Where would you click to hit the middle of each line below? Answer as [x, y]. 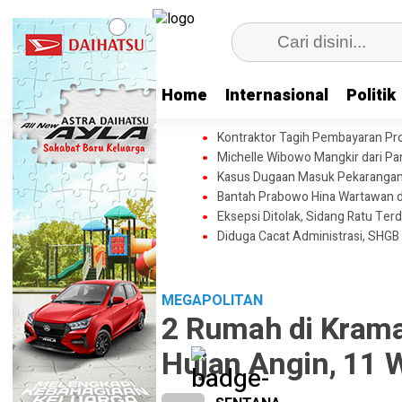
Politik [371, 96]
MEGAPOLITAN [212, 301]
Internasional [277, 96]
